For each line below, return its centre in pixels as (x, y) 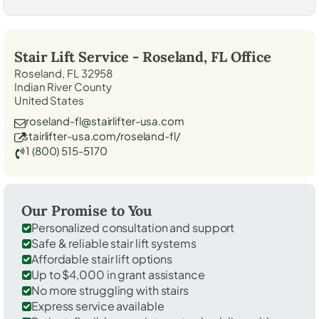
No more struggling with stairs (110, 290)
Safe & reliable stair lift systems (114, 243)
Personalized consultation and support (133, 227)
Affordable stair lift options (102, 258)
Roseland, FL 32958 (64, 73)
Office (249, 56)
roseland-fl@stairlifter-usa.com (105, 120)
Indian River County (63, 86)
